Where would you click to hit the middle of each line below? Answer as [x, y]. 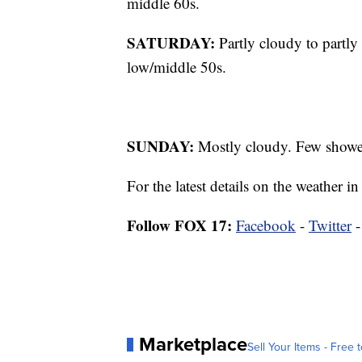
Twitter [330, 225]
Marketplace [193, 345]
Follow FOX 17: [179, 225]
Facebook [266, 225]
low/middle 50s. [177, 67]
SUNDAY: [160, 146]
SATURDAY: [171, 43]
